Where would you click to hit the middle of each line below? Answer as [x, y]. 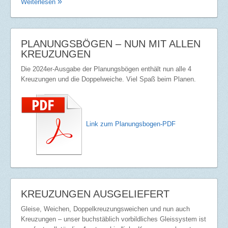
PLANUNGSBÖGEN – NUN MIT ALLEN [111, 44]
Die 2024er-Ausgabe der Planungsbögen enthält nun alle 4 [106, 69]
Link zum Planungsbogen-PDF [131, 124]
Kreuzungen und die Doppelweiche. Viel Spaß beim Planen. [108, 79]
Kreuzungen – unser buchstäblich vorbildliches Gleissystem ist [113, 219]
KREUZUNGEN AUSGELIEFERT [95, 194]
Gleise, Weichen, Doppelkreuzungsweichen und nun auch [105, 209]
